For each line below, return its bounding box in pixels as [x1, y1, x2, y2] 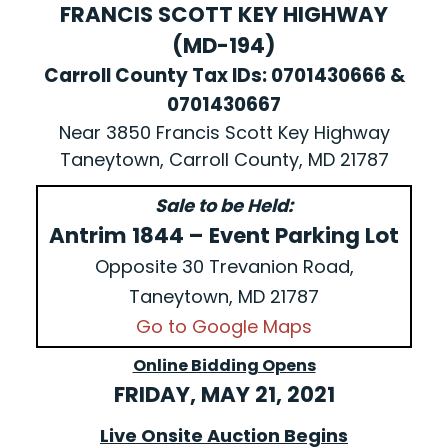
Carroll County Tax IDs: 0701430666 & [43, 62, 405, 90]
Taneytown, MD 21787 [129, 284, 319, 310]
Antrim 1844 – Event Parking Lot [49, 221, 399, 251]
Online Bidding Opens [132, 354, 316, 378]
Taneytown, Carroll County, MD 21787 [59, 147, 389, 173]
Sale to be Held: [155, 193, 293, 219]
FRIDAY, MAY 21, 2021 [113, 380, 335, 410]
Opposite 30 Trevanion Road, [94, 254, 354, 280]
